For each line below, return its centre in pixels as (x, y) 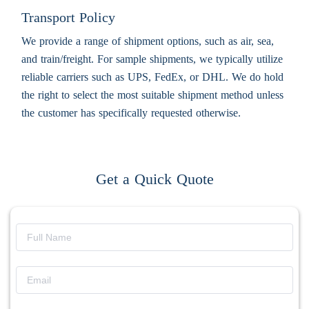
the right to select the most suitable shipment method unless (152, 95)
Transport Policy (68, 18)
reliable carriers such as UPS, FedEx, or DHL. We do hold (152, 77)
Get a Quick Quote (154, 179)
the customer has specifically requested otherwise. (131, 113)
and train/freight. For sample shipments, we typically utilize (152, 59)
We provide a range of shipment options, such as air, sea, (148, 41)
